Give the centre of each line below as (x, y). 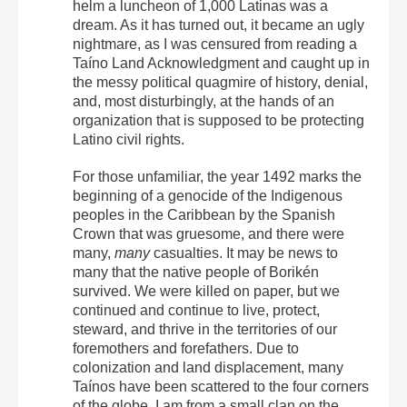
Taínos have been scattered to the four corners (221, 386)
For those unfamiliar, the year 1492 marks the (217, 176)
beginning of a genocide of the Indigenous (208, 195)
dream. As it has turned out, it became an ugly (218, 25)
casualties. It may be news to (244, 253)
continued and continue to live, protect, (196, 310)
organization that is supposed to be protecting (218, 120)
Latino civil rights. (129, 139)
